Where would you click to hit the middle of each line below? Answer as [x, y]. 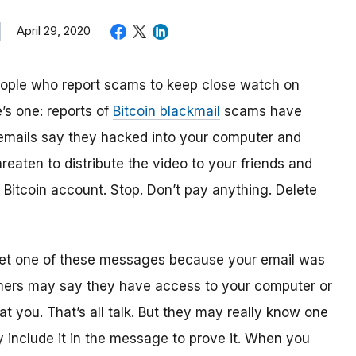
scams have [261, 112]
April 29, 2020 [54, 31]
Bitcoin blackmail [166, 112]
